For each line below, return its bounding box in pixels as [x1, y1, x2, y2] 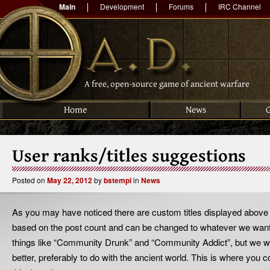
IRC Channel [218, 1, 261, 11]
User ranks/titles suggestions [12, 146, 246, 166]
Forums [169, 1, 193, 11]
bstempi [104, 175, 131, 186]
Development [100, 1, 144, 11]
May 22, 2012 [47, 175, 92, 186]
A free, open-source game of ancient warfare [84, 79, 250, 89]
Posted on [12, 175, 47, 185]
